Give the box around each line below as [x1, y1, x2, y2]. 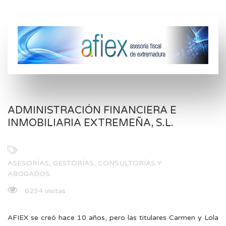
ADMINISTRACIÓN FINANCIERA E [8, 104, 177, 117]
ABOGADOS [8, 169, 50, 179]
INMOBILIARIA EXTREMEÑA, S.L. [8, 117, 174, 130]
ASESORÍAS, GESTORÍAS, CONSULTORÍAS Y [8, 159, 162, 168]
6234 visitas [23, 187, 66, 196]
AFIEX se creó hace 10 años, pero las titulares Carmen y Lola [8, 213, 218, 222]
